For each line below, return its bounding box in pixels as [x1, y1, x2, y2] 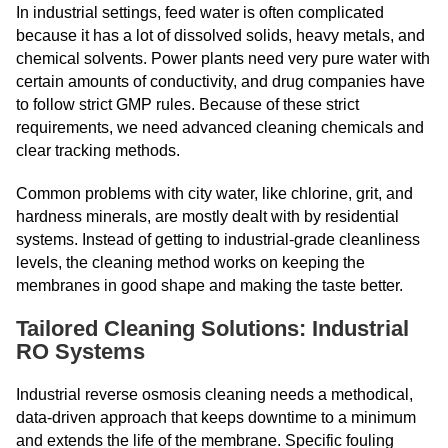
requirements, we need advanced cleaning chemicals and [16, 119, 424, 136]
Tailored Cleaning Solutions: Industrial [16, 316, 409, 341]
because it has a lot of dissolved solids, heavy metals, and [16, 27, 425, 44]
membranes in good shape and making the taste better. [16, 277, 403, 294]
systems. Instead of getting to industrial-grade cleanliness [16, 231, 420, 248]
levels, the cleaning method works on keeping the [16, 254, 365, 271]
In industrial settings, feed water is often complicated [16, 4, 384, 21]
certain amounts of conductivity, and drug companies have [16, 73, 425, 90]
